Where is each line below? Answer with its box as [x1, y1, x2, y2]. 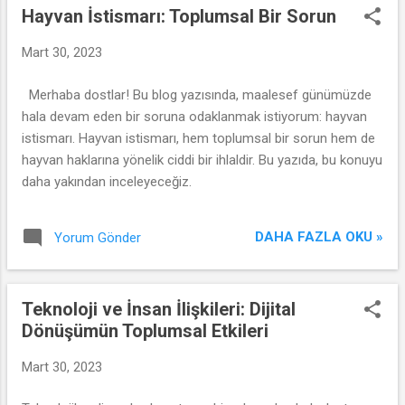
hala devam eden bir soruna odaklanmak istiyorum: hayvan [22, 108, 367, 125]
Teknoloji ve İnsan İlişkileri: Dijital [22, 297, 296, 320]
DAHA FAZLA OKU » [255, 229, 383, 245]
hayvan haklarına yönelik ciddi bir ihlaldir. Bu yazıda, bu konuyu [22, 151, 382, 168]
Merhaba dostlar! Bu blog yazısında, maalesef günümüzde [22, 86, 372, 103]
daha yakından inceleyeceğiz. [22, 173, 192, 190]
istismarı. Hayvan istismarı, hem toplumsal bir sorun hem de [22, 129, 375, 146]
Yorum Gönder [54, 229, 141, 246]
